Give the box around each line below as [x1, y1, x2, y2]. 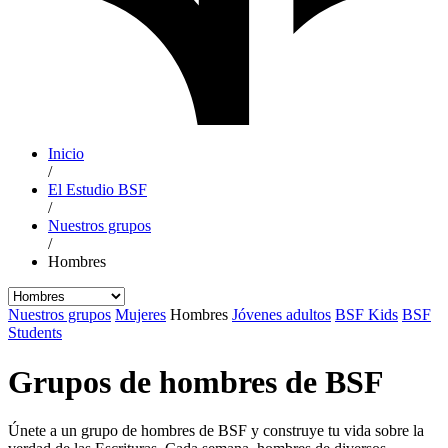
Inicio [48, 145, 84, 163]
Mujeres [115, 306, 166, 324]
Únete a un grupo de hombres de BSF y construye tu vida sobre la [8, 422, 424, 440]
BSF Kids [335, 306, 398, 324]
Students [8, 324, 62, 342]
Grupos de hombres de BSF [8, 363, 384, 400]
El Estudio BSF [48, 181, 147, 199]
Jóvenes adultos [232, 306, 331, 324]
